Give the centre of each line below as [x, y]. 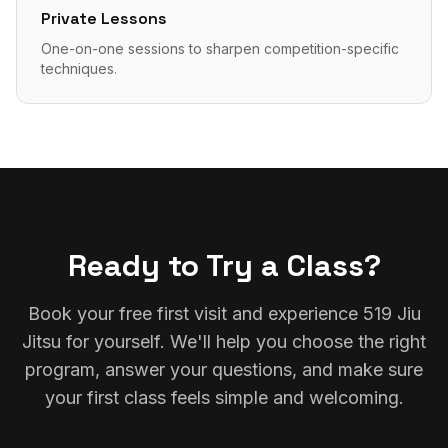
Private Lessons [104, 18]
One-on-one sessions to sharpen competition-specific [220, 48]
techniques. [79, 68]
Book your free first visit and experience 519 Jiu [224, 313]
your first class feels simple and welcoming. [224, 397]
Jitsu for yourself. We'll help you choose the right [224, 341]
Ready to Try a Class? [224, 265]
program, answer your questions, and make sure [224, 369]
